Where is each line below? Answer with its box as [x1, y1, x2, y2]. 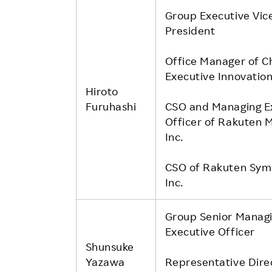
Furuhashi [85, 99, 137, 113]
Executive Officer [165, 224, 255, 238]
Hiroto [85, 84, 118, 98]
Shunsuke [85, 239, 134, 253]
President [165, 23, 216, 37]
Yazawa [85, 254, 125, 268]
